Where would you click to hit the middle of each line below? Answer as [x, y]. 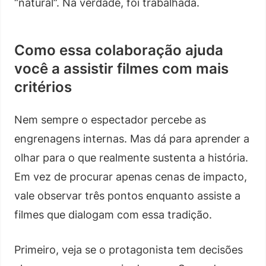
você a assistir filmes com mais [121, 68]
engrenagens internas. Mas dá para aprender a [132, 138]
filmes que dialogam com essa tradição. [113, 214]
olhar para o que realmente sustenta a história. [131, 157]
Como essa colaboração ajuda [119, 50]
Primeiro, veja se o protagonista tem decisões [129, 249]
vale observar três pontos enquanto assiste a [127, 195]
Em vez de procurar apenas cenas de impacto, [131, 176]
